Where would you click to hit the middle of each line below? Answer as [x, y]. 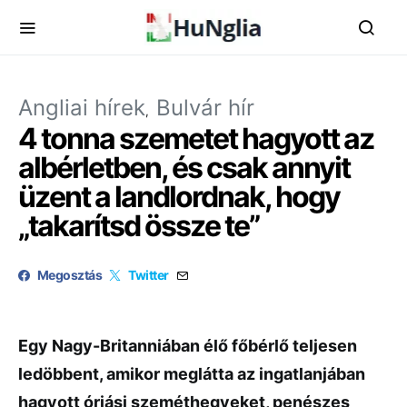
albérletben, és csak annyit [184, 168]
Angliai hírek [82, 108]
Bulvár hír [205, 108]
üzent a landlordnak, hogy [179, 197]
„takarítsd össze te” [139, 226]
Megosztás [70, 275]
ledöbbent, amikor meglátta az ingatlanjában [192, 374]
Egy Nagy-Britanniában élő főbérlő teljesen [188, 346]
